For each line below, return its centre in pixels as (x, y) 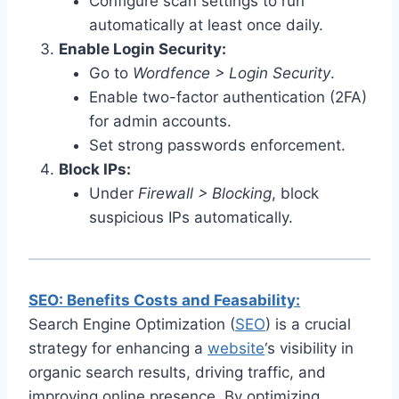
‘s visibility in (309, 348)
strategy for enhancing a (118, 348)
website (236, 348)
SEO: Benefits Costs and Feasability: (164, 300)
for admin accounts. (160, 121)
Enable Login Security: (142, 49)
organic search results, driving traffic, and (177, 372)
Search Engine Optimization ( (132, 324)
